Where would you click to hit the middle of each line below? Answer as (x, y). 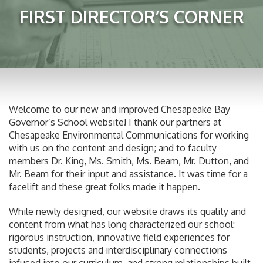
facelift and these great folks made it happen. (104, 186)
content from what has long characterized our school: (122, 224)
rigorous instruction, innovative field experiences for (119, 237)
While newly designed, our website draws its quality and (127, 211)
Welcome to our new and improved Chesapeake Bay (119, 109)
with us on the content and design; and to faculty (113, 148)
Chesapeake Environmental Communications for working (129, 135)
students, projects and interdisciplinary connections (118, 250)
